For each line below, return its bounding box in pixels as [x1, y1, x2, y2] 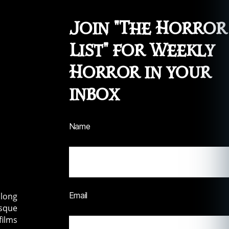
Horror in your [68, 61, 211, 84]
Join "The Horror [68, 17, 226, 40]
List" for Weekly [68, 39, 214, 62]
